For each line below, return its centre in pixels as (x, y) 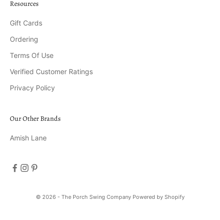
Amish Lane (28, 137)
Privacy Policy (32, 87)
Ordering (24, 39)
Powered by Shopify (158, 197)
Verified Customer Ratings (51, 71)
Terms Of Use (32, 55)
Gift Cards (26, 23)
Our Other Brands (35, 118)
